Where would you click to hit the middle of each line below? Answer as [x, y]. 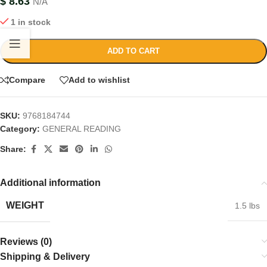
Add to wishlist [99, 80]
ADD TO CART [133, 51]
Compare [27, 80]
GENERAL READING [82, 128]
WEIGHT [25, 205]
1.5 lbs [247, 205]
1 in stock [31, 22]
